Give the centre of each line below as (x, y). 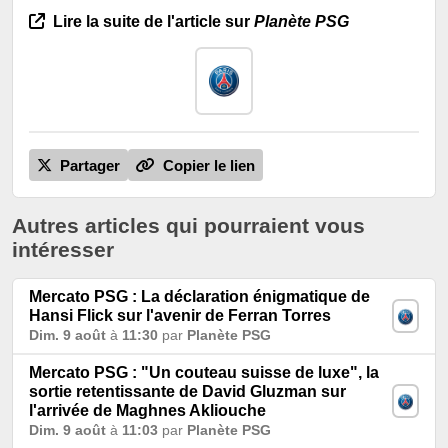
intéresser (63, 249)
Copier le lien (207, 166)
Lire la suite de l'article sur (151, 21)
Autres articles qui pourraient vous (188, 225)
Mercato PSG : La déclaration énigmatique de (199, 296)
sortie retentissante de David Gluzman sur (187, 391)
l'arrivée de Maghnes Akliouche (147, 410)
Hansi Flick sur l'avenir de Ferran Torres (180, 315)
